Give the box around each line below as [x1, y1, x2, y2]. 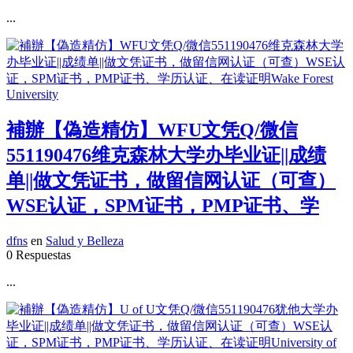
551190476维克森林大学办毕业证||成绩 [6, 145, 326, 166]
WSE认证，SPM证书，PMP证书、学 [6, 195, 319, 217]
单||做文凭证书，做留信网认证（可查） [6, 170, 336, 191]
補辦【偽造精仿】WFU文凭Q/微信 [6, 120, 298, 141]
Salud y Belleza [46, 233, 124, 247]
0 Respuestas [6, 247, 71, 262]
